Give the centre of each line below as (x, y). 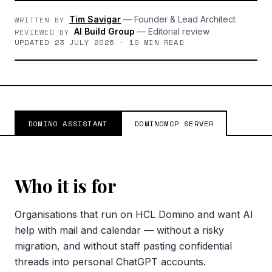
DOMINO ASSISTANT (68, 124)
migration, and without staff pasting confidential (123, 246)
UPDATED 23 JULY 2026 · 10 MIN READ (99, 42)
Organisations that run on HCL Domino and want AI (134, 214)
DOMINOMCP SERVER (174, 124)
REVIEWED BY (45, 32)
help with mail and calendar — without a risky (119, 230)
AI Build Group (105, 31)
